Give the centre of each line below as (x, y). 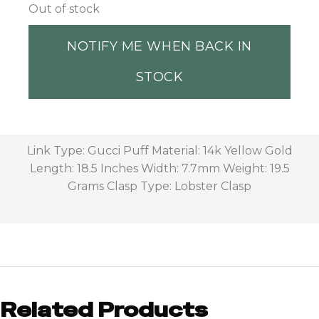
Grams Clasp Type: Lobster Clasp (159, 187)
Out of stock (64, 9)
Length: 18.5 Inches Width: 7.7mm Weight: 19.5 (159, 169)
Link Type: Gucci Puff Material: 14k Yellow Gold (159, 151)
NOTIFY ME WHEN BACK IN (159, 47)
